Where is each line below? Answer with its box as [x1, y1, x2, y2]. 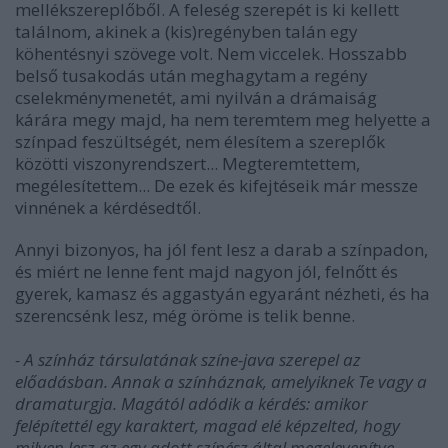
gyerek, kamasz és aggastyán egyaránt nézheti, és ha [15, 282, 430, 305]
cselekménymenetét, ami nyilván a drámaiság [15, 86, 377, 109]
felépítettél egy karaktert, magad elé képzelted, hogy [15, 414, 400, 437]
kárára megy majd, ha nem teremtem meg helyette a [15, 108, 431, 131]
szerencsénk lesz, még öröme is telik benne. [15, 304, 359, 327]
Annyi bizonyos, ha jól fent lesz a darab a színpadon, [15, 238, 428, 261]
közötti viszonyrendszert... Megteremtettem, [15, 152, 360, 175]
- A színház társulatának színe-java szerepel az [15, 348, 361, 371]
